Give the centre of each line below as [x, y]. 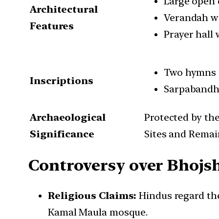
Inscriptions [62, 80]
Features [52, 26]
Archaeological [68, 117]
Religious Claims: [92, 195]
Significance [62, 134]
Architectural [64, 9]
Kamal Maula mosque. [98, 212]
